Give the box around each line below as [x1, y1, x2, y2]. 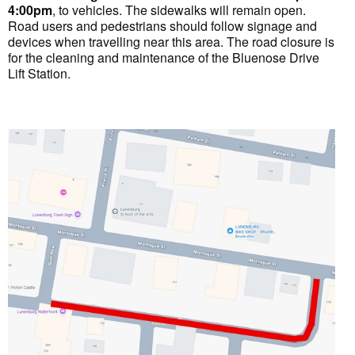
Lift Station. [8, 64, 71, 82]
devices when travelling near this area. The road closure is [8, 32, 334, 51]
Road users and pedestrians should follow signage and [8, 17, 317, 35]
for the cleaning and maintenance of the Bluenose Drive [8, 48, 319, 67]
